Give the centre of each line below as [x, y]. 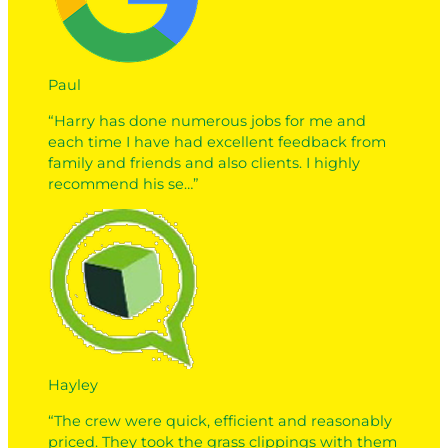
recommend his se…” [123, 183]
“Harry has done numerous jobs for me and [207, 120]
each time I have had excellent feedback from [217, 141]
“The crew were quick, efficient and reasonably [220, 420]
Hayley [73, 385]
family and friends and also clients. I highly [204, 162]
